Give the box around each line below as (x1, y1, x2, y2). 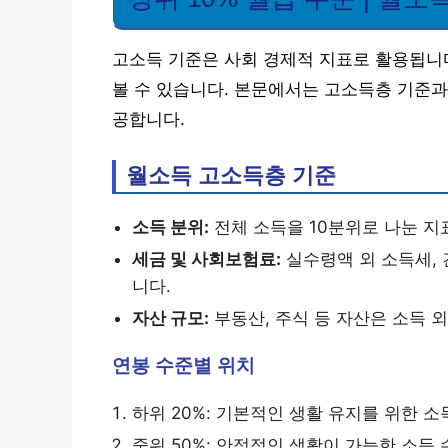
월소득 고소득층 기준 (126, 163, 336, 189)
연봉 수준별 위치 (112, 355, 255, 377)
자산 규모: (132, 308, 209, 329)
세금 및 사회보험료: (132, 249, 281, 270)
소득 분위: (132, 217, 209, 238)
